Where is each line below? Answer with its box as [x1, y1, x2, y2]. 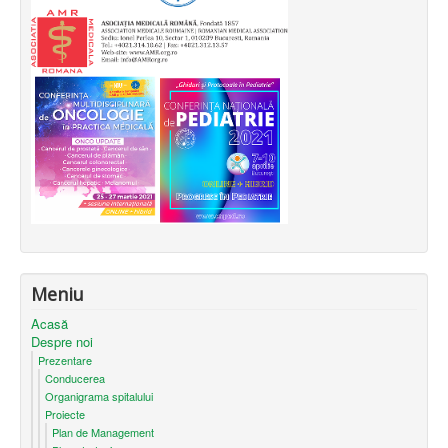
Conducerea [45, 370, 105, 387]
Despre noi [31, 332, 93, 352]
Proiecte [45, 406, 85, 423]
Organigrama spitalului [45, 388, 153, 405]
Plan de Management [52, 424, 154, 441]
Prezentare [38, 352, 92, 369]
